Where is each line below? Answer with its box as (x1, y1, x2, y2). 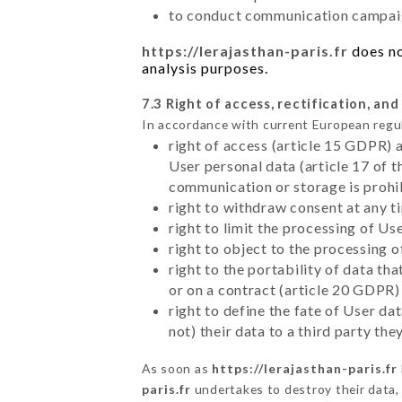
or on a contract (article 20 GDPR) (168, 280, 400, 298)
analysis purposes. (141, 58, 268, 76)
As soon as (141, 360, 212, 376)
